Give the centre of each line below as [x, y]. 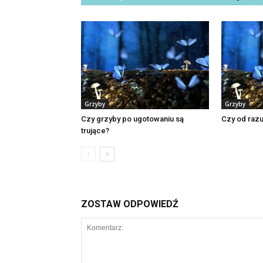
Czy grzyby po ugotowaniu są [132, 119]
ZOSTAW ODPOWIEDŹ [130, 204]
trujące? [95, 131]
